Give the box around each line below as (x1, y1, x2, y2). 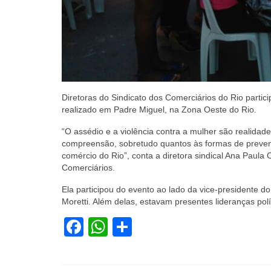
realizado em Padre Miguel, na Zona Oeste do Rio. (62, 104, 256, 114)
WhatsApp (108, 215, 197, 238)
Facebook (83, 215, 169, 238)
